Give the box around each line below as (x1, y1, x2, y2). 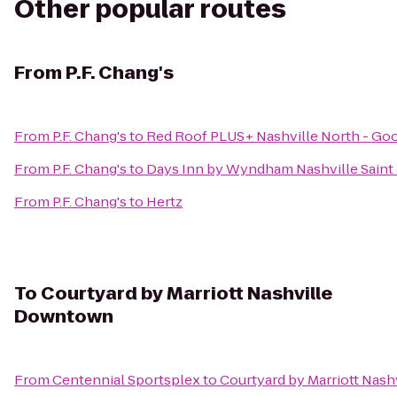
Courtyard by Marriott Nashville (41, 281, 332, 306)
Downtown (14, 304, 113, 329)
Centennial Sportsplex (52, 370, 200, 389)
